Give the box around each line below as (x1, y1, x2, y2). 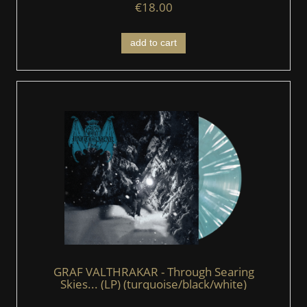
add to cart (130, 38, 177, 49)
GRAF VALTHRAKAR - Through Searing (53, 264, 254, 280)
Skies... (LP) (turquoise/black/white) (60, 276, 247, 293)
